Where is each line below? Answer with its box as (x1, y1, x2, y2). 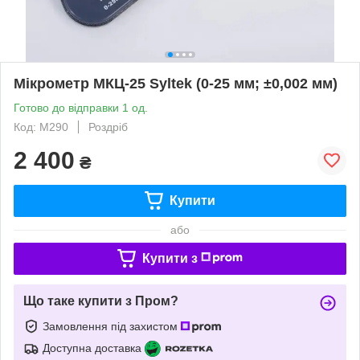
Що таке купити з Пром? (23, 293, 178, 308)
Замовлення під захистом (43, 319, 181, 333)
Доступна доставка (43, 341, 141, 354)
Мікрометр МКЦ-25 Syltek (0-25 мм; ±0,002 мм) (14, 75, 337, 92)
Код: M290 (14, 120, 68, 133)
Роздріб (88, 120, 128, 133)
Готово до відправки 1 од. (14, 100, 148, 114)
